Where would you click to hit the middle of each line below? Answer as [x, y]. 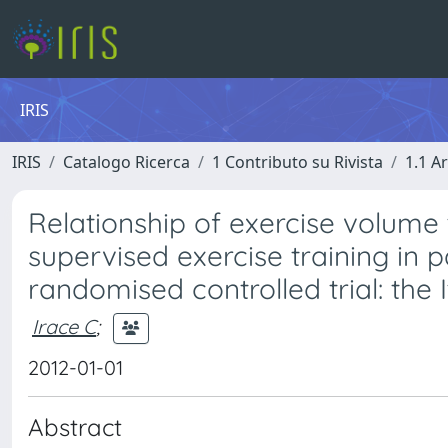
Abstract [75, 427]
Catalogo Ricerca [126, 162]
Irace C [64, 326]
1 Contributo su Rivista [297, 162]
